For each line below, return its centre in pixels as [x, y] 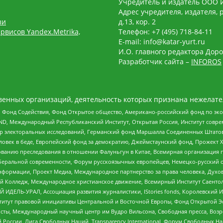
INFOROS [206, 61]
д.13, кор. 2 [137, 21]
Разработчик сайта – [155, 61]
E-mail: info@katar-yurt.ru [162, 41]
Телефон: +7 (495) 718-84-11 [166, 31]
